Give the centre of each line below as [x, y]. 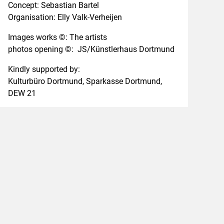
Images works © [36, 37]
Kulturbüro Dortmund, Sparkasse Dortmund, [85, 81]
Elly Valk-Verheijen [89, 17]
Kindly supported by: [44, 69]
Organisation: [32, 17]
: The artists [86, 37]
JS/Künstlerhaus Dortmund [126, 49]
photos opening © [39, 49]
